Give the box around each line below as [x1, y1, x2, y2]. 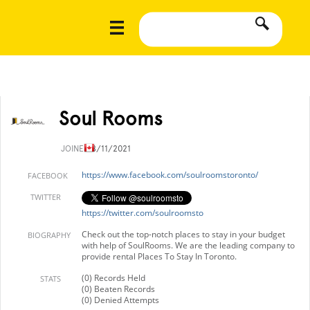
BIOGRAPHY [28, 230, 71, 240]
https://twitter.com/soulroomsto [82, 207, 203, 219]
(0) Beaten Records [82, 283, 155, 295]
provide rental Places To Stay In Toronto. [82, 250, 237, 262]
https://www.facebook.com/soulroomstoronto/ [82, 169, 258, 181]
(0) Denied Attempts [82, 294, 159, 306]
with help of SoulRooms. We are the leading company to [82, 239, 295, 251]
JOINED [61, 144, 91, 154]
